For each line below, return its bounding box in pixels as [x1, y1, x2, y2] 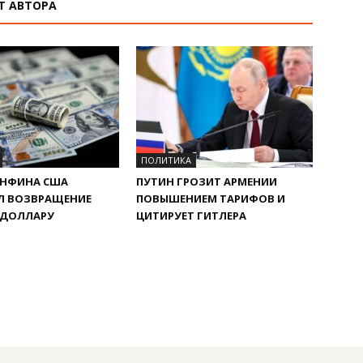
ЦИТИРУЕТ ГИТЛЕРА [136, 208, 246, 224]
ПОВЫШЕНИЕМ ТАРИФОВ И [136, 191, 285, 207]
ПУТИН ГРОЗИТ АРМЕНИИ [136, 174, 277, 190]
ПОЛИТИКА [141, 154, 191, 167]
